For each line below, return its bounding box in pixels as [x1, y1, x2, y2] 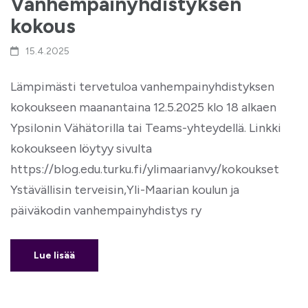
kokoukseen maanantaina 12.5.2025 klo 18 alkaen [10, 100, 276, 115]
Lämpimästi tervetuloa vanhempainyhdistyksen [10, 79, 274, 94]
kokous [10, 14, 76, 38]
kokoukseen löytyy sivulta [10, 141, 152, 156]
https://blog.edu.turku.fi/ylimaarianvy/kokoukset [10, 162, 279, 177]
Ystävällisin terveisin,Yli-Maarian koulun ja [10, 182, 239, 197]
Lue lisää [34, 250, 75, 261]
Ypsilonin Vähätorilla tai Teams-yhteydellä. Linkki [10, 120, 281, 135]
